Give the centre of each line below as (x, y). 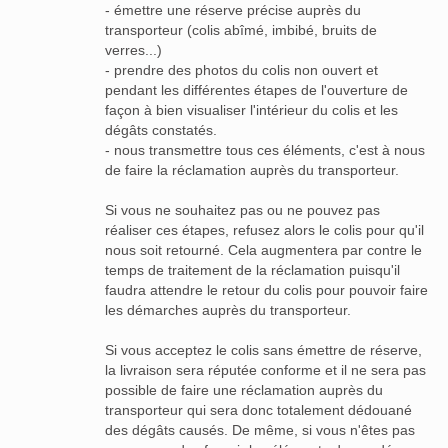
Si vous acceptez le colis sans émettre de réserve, (263, 349)
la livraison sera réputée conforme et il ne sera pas (265, 369)
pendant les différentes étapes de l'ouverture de (256, 89)
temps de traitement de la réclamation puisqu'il (252, 269)
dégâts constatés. (161, 129)
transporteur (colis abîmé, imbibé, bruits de (241, 29)
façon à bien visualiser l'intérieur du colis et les (251, 109)
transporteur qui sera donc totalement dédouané (258, 409)
